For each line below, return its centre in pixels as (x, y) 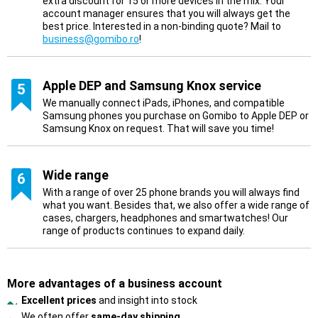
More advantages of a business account (115, 284)
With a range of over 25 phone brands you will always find (171, 192)
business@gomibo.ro (91, 39)
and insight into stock (147, 300)
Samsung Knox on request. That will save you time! (158, 128)
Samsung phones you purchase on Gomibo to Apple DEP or (176, 116)
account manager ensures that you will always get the (166, 13)
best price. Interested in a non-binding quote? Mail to (162, 26)
